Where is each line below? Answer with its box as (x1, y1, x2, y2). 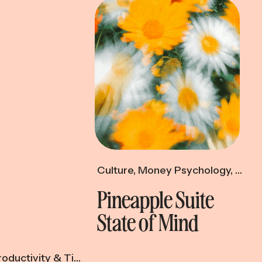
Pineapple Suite (97, 184, 214, 213)
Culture (97, 164, 133, 177)
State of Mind (97, 207, 199, 236)
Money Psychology (138, 164, 230, 177)
